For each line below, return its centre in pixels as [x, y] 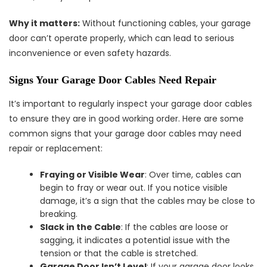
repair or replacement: [56, 148]
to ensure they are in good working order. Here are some [126, 119]
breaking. [59, 214]
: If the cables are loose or [175, 227]
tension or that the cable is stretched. [119, 253]
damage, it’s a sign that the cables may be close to [148, 201]
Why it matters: [44, 23]
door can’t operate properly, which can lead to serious [122, 38]
